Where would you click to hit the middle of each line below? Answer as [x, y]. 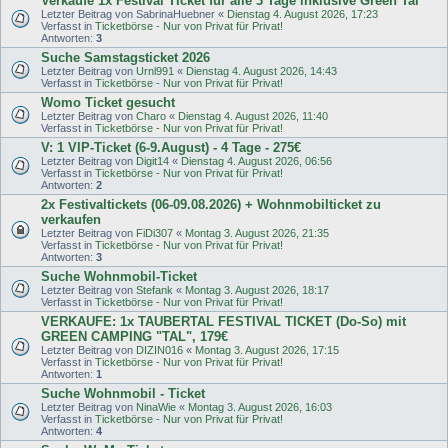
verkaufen [71, 220]
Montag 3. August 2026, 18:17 [257, 290]
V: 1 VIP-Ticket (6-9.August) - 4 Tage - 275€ [171, 148]
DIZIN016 [159, 350]
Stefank [154, 290]
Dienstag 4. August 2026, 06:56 [256, 161]
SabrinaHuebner [175, 14]
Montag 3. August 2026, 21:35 [257, 233]
